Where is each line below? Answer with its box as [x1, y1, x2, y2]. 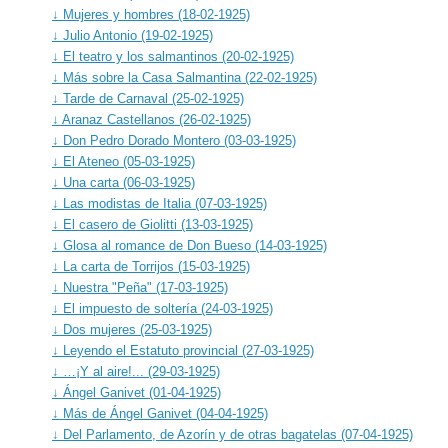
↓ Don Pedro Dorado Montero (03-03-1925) [52, 132, 296, 148]
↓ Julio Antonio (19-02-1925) [52, 27, 213, 43]
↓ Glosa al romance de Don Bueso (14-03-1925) [52, 237, 327, 253]
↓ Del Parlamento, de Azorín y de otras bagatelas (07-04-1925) [52, 426, 413, 442]
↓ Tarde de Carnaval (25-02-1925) [52, 90, 244, 106]
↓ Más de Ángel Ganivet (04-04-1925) [52, 405, 268, 421]
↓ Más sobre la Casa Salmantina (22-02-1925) [52, 69, 317, 85]
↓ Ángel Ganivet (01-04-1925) [52, 384, 221, 400]
